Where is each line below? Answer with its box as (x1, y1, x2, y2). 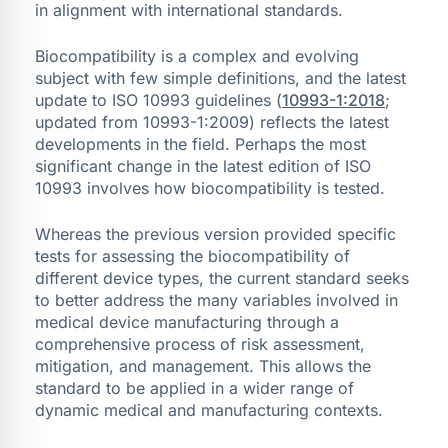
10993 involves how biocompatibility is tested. (35, 177, 385, 198)
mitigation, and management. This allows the (35, 355, 371, 376)
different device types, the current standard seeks (35, 267, 409, 288)
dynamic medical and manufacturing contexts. (35, 399, 383, 420)
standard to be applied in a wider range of (35, 377, 354, 398)
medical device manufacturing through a (35, 311, 339, 332)
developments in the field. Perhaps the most (35, 133, 366, 154)
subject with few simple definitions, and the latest (35, 67, 406, 88)
